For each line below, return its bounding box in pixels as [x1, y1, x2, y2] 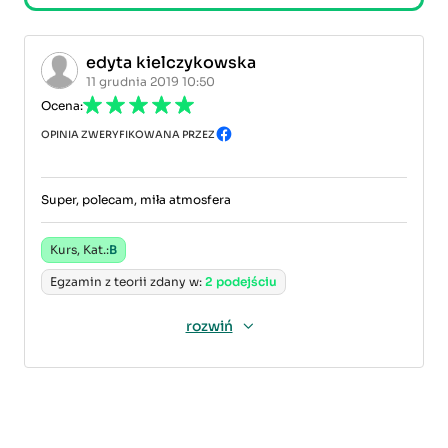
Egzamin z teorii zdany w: [50, 274, 205, 289]
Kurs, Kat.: [50, 242, 109, 257]
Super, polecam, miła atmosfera [41, 192, 231, 207]
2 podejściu [205, 274, 277, 289]
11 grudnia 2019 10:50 [86, 74, 215, 89]
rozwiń [185, 317, 233, 335]
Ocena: [41, 98, 83, 113]
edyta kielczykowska [86, 52, 256, 73]
